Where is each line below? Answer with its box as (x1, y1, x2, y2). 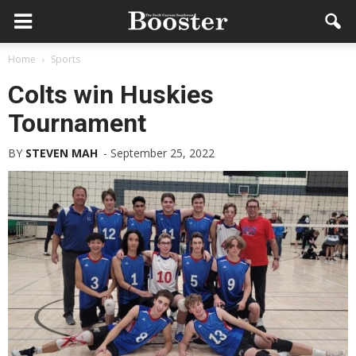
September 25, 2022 (110, 145, 215, 161)
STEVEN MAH (25, 145, 98, 161)
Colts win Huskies (8, 79, 214, 110)
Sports (51, 52, 80, 66)
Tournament (8, 108, 146, 138)
